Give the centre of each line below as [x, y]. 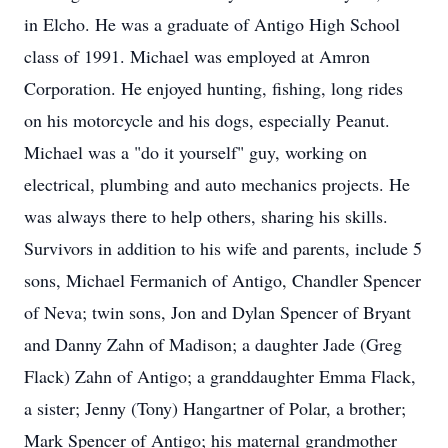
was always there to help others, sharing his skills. [206, 216]
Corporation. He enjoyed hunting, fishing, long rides [213, 88]
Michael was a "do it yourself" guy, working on [195, 152]
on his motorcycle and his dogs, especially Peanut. [207, 120]
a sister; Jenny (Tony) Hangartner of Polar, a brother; [215, 408]
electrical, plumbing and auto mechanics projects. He [217, 184]
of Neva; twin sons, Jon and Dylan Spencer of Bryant [217, 312]
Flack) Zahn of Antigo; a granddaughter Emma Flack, [220, 376]
